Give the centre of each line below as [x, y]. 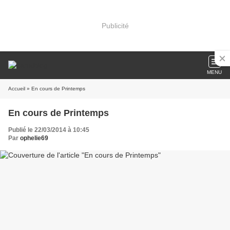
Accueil [17, 89]
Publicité [115, 25]
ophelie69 [34, 138]
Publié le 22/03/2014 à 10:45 [49, 130]
